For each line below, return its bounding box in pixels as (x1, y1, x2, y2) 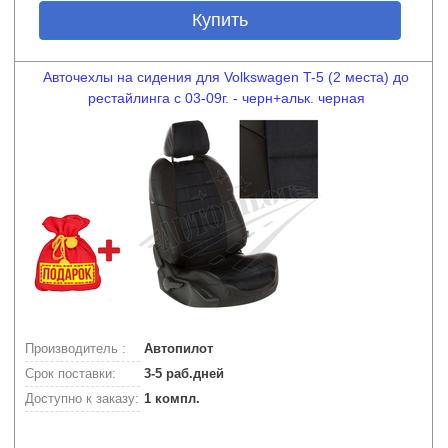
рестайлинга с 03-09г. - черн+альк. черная (87, 90, 365, 106)
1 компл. (140, 391, 200, 406)
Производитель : (25, 341, 126, 356)
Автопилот (140, 341, 213, 356)
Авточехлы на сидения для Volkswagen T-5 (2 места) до (43, 69, 409, 85)
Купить (161, 10, 278, 30)
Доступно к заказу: (25, 391, 139, 406)
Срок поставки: (25, 366, 116, 381)
